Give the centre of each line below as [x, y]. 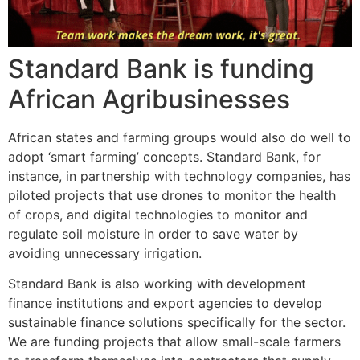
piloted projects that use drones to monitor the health [172, 195]
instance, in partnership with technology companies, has [179, 176]
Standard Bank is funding [161, 68]
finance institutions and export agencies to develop [165, 303]
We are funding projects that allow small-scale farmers [174, 342]
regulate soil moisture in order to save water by [153, 233]
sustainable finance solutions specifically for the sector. [177, 323]
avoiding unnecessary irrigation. [105, 253]
